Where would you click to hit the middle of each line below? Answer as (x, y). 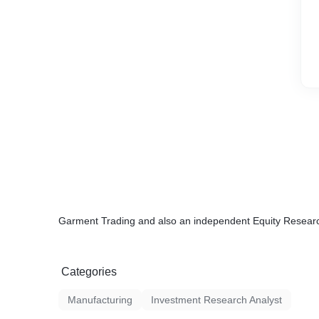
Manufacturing (100, 300)
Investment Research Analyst (216, 300)
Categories (89, 272)
